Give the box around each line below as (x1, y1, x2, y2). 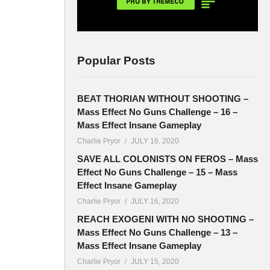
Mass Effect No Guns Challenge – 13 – (77, 227, 237, 238)
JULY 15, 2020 (131, 257, 179, 266)
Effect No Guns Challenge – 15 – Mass (77, 167, 237, 178)
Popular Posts (77, 54, 155, 67)
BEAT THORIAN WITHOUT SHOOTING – (77, 93, 248, 104)
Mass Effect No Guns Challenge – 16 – (77, 107, 237, 118)
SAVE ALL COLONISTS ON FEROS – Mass (77, 154, 258, 165)
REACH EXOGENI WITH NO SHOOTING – (77, 214, 254, 225)
